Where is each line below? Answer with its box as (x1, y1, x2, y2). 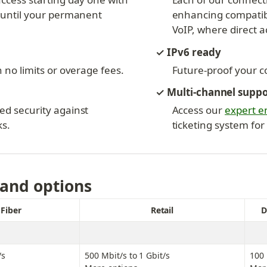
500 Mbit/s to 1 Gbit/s (85, 250, 170, 262)
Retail (150, 204, 174, 216)
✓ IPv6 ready (156, 45, 221, 59)
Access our (172, 103, 225, 117)
